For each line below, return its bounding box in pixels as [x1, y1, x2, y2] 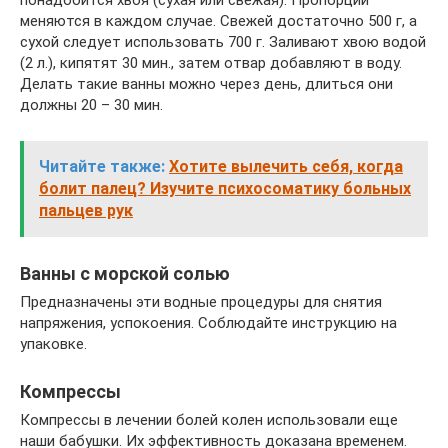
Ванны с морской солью [20, 262, 230, 284]
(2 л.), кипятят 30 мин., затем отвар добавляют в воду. [20, 53, 402, 72]
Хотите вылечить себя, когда [169, 156, 403, 176]
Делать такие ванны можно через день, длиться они [20, 74, 393, 93]
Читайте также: [39, 156, 165, 176]
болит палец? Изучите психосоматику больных [39, 178, 411, 198]
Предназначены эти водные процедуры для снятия [20, 292, 382, 311]
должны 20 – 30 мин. [20, 95, 163, 114]
